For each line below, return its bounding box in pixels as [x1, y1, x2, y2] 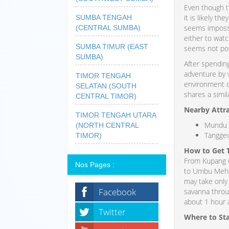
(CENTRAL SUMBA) [76, 23, 141, 32]
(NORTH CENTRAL [76, 121, 139, 129]
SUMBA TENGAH [76, 13, 132, 21]
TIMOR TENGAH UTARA [76, 110, 156, 119]
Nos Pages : [75, 160, 114, 169]
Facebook [99, 186, 136, 198]
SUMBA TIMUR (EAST [76, 42, 148, 51]
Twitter [99, 205, 126, 218]
